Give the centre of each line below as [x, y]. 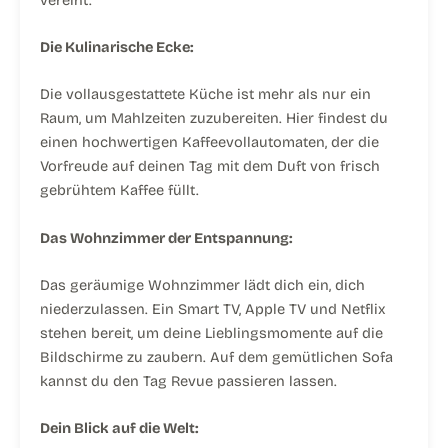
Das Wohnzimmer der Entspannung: [166, 237]
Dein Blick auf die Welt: [119, 428]
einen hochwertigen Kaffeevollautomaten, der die [209, 142]
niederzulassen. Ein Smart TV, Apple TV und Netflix [213, 309]
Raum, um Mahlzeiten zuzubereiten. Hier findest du [214, 118]
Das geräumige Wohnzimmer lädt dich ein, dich [202, 285]
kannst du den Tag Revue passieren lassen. [188, 381]
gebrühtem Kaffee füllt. [119, 190]
